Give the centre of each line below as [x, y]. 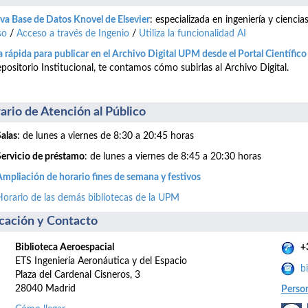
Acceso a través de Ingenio [73, 34]
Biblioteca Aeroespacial [65, 248]
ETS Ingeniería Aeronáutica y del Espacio [101, 262]
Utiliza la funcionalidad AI [192, 34]
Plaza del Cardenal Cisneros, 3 [78, 275]
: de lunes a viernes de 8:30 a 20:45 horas [106, 136]
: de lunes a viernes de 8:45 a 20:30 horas [173, 157]
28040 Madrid [45, 289]
